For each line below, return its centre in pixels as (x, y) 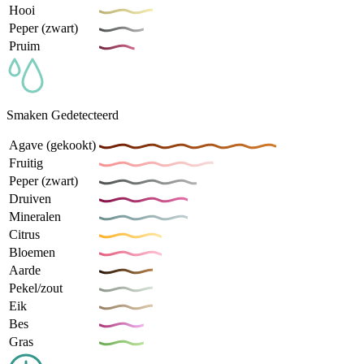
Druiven (30, 198)
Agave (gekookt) (52, 145)
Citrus (24, 234)
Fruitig (26, 162)
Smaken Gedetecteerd (63, 115)
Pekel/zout (36, 288)
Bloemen (32, 252)
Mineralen (35, 216)
